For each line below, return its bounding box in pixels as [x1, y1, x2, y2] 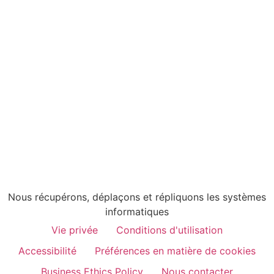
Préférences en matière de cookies [95, 244, 256, 257]
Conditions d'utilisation [116, 223, 223, 236]
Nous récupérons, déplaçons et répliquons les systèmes [8, 190, 266, 203]
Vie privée [51, 223, 98, 236]
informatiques [105, 205, 169, 218]
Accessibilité [18, 244, 76, 257]
